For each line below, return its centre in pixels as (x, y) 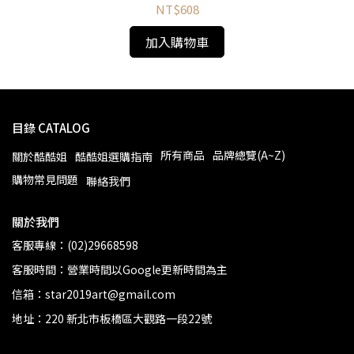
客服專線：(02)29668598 (75, 245)
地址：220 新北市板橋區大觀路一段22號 (112, 318)
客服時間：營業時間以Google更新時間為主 (120, 269)
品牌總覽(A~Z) (249, 154)
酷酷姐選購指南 (114, 156)
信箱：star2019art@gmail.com (94, 294)
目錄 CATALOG (51, 127)
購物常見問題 (45, 179)
